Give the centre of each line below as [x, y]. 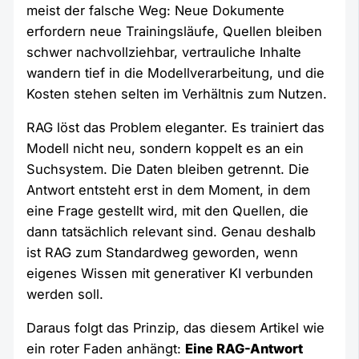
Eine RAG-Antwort [244, 349]
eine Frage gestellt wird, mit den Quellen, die [168, 211]
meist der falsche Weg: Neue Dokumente [156, 10]
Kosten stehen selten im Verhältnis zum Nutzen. [177, 93]
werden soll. [65, 294]
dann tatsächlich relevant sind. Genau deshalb [171, 232]
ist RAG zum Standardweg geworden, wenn [163, 253]
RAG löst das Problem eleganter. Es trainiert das [176, 128]
